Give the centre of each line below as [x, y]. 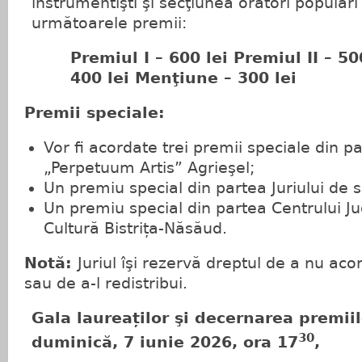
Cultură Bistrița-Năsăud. [135, 229]
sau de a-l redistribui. [106, 284]
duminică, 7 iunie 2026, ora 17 [165, 343]
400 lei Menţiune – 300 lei [184, 78]
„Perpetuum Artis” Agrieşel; [149, 168]
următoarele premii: [109, 23]
